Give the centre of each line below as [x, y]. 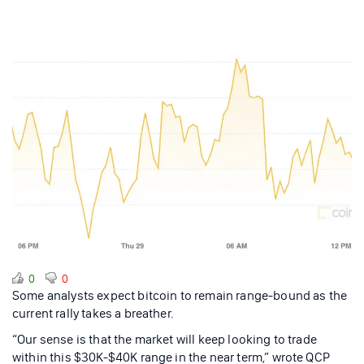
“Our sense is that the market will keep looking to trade [165, 339]
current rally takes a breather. [95, 313]
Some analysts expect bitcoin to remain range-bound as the [180, 295]
